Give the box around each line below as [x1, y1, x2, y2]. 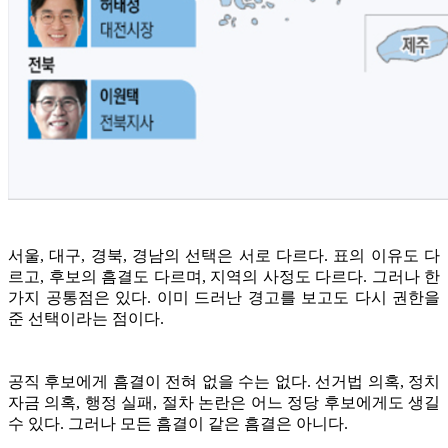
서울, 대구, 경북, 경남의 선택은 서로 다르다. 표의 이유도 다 [8, 246, 440, 264]
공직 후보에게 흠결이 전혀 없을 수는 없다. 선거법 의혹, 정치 [8, 372, 440, 390]
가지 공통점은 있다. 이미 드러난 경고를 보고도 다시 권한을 [8, 288, 440, 306]
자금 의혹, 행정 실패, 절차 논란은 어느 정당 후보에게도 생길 [8, 393, 440, 411]
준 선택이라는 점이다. [8, 309, 164, 327]
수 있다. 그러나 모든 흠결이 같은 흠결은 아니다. [8, 414, 348, 432]
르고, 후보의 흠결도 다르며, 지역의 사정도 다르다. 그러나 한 [8, 267, 440, 285]
